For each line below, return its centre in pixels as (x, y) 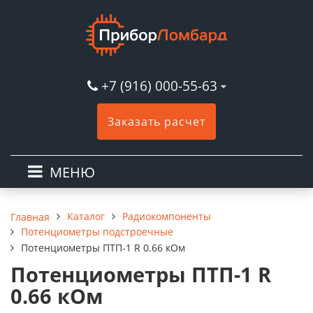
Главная (30, 217)
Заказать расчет (156, 122)
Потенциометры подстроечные (97, 232)
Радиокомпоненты (167, 216)
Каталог (86, 216)
